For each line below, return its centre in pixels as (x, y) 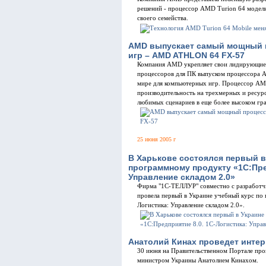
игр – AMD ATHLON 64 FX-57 (186, 56)
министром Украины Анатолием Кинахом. (199, 261)
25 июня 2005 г (156, 140)
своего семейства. (163, 18)
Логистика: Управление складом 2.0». (191, 205)
